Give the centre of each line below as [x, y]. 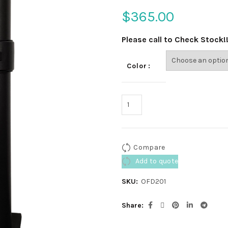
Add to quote [156, 161]
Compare [149, 147]
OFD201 [153, 181]
